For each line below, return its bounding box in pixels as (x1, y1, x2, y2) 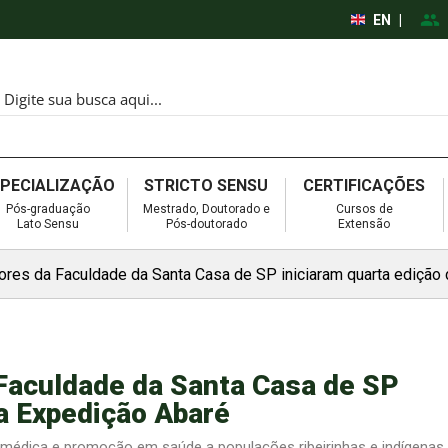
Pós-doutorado (165, 216, 247, 231)
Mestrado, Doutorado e (142, 201, 270, 216)
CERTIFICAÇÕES (303, 175, 426, 195)
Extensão (338, 216, 391, 231)
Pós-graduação (6, 201, 91, 216)
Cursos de (335, 201, 393, 216)
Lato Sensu (17, 216, 80, 231)
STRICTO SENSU (144, 175, 269, 195)
